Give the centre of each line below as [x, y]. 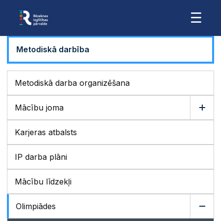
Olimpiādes [36, 206]
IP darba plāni [41, 157]
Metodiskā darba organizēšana [72, 83]
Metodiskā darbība [53, 49]
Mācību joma [39, 108]
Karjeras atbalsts [46, 132]
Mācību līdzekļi [43, 182]
